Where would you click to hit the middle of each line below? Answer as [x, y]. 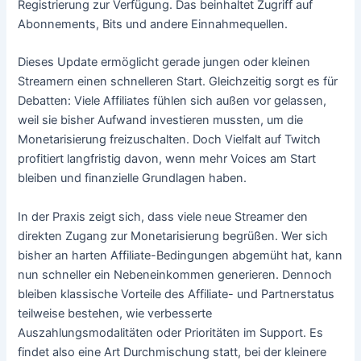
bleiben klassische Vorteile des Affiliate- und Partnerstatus [176, 294]
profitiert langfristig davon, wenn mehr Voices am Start [167, 159]
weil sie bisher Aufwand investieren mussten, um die [161, 120]
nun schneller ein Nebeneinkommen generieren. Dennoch [175, 274]
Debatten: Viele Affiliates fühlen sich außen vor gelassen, [172, 101]
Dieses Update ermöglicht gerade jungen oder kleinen [164, 62]
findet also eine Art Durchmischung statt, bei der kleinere [172, 352]
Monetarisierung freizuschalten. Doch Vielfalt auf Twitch [170, 140]
